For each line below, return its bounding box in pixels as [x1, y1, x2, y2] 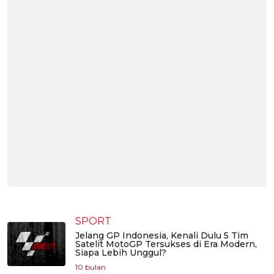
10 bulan [75, 262, 106, 272]
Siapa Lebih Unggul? [75, 247, 166, 259]
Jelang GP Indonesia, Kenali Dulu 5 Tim [75, 230, 248, 242]
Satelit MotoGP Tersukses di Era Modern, [75, 239, 257, 250]
